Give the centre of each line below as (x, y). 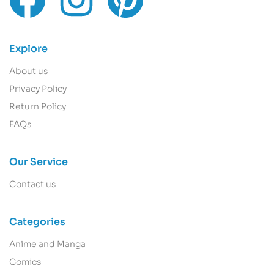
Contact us (32, 184)
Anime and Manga (47, 244)
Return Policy (38, 106)
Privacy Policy (38, 89)
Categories (37, 222)
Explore (28, 49)
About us (28, 71)
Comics (25, 262)
